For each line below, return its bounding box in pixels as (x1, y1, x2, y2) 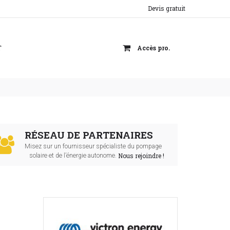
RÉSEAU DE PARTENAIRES (24, 129, 153, 141)
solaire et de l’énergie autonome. (24, 152, 118, 159)
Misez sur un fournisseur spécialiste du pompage (24, 143, 162, 150)
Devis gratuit (148, 4, 185, 12)
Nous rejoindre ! (118, 151, 164, 160)
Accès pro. (137, 43, 170, 52)
